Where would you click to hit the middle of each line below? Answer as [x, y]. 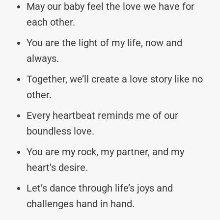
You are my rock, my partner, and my [105, 151]
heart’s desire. [57, 167]
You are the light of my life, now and [104, 42]
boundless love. [60, 131]
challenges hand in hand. [81, 204]
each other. [51, 22]
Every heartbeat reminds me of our [102, 115]
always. [43, 58]
